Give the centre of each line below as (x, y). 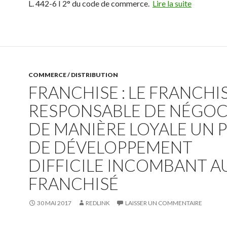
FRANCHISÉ (73, 183)
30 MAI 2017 (54, 203)
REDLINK (98, 203)
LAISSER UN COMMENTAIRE (164, 203)
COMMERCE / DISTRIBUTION (73, 75)
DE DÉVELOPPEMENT (110, 147)
